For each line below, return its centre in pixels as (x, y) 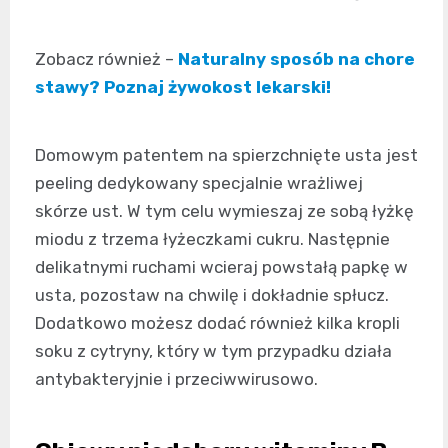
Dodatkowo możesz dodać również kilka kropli (217, 323)
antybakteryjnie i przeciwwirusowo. (176, 379)
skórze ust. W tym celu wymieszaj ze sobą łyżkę (224, 211)
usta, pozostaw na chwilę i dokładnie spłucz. (212, 295)
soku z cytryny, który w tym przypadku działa (213, 351)
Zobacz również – (106, 59)
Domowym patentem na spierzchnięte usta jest (226, 155)
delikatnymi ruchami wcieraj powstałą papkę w (221, 267)
